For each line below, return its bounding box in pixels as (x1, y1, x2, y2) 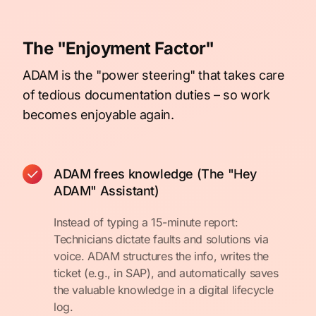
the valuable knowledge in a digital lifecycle (54, 283, 274, 297)
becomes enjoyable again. (23, 107, 174, 122)
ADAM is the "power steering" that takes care (23, 68, 285, 83)
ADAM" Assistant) (54, 183, 159, 198)
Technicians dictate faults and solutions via (54, 232, 269, 246)
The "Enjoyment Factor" (23, 38, 214, 59)
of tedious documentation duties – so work (23, 87, 270, 102)
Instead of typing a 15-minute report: (54, 215, 238, 229)
